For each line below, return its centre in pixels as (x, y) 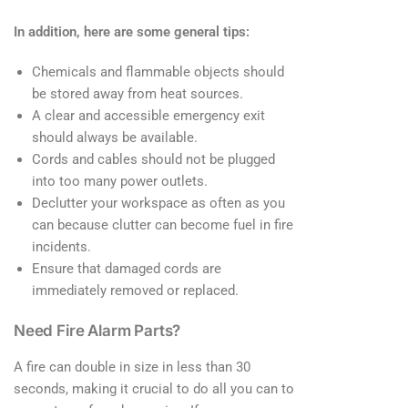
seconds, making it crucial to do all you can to (154, 389)
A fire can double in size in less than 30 (132, 367)
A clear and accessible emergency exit (148, 115)
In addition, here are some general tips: (132, 32)
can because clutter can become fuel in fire (163, 224)
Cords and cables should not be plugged (153, 159)
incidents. (61, 246)
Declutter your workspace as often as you (158, 203)
